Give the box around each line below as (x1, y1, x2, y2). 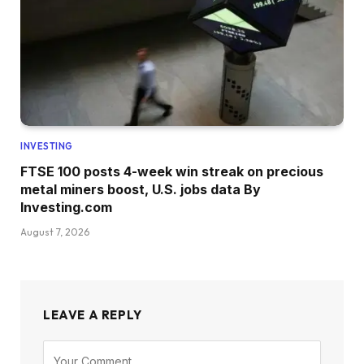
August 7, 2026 (20, 226, 89, 239)
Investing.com (20, 199, 112, 216)
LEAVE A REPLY (43, 307, 142, 323)
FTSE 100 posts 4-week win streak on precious (20, 163, 323, 180)
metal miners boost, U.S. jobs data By (20, 181, 261, 198)
